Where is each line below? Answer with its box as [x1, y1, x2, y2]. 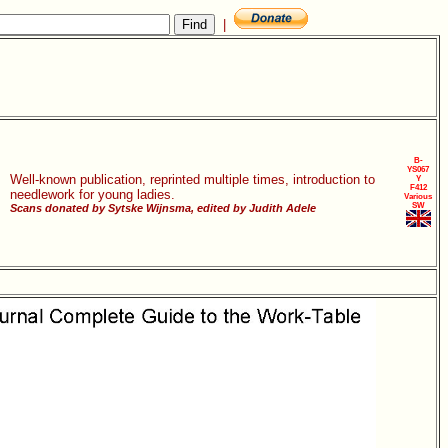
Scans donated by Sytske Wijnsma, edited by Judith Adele [10, 202, 316, 214]
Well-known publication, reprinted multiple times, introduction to [10, 172, 375, 187]
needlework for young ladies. [10, 187, 175, 202]
